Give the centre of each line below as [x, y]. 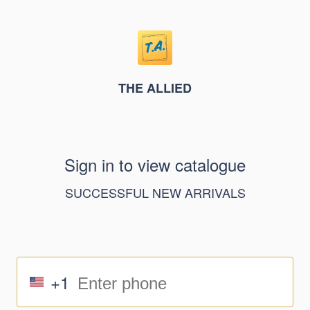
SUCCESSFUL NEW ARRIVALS [155, 192]
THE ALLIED [155, 88]
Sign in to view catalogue [155, 164]
